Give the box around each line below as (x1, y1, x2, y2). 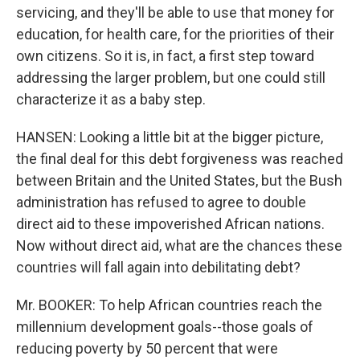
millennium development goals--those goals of (16, 318, 313, 335)
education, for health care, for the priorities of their (16, 26, 334, 43)
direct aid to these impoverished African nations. (16, 215, 325, 232)
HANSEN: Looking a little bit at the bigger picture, (16, 129, 323, 145)
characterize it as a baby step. (16, 91, 206, 108)
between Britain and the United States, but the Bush (16, 172, 342, 189)
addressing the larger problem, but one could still (16, 69, 325, 86)
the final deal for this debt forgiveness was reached (16, 150, 343, 167)
